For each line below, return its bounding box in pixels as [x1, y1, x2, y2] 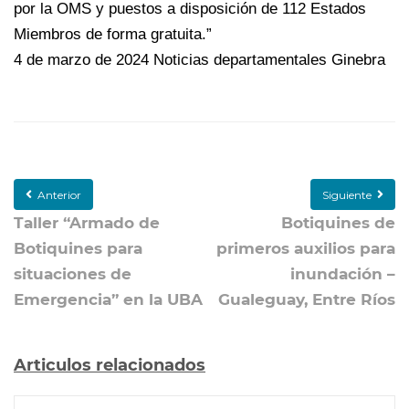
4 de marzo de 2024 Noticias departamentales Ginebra [14, 51, 385, 69]
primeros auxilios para [216, 239, 395, 258]
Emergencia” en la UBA [14, 290, 203, 309]
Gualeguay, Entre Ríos [218, 290, 395, 309]
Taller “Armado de [14, 214, 160, 233]
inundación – [290, 265, 395, 284]
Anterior [37, 188, 81, 203]
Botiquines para [14, 239, 142, 258]
